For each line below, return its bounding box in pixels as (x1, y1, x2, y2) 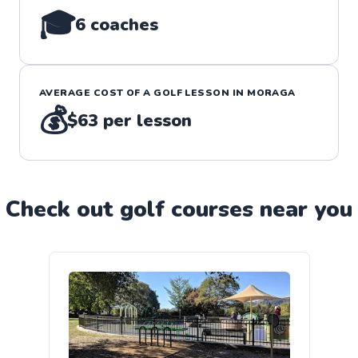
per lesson (98, 108, 193, 133)
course (171, 193, 242, 225)
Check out (6, 193, 120, 225)
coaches (86, 12, 159, 37)
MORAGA (247, 86, 296, 99)
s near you (242, 193, 352, 225)
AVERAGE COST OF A (39, 86, 154, 99)
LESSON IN (182, 86, 248, 99)
